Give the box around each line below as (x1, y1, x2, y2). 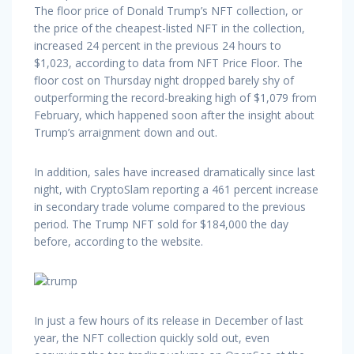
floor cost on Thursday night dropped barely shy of (34, 72, 294, 88)
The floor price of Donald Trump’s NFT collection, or (34, 2, 303, 18)
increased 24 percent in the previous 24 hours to (34, 37, 281, 53)
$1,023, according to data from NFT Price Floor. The (34, 55, 303, 70)
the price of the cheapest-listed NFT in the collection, (34, 20, 305, 36)
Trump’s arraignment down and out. (34, 124, 217, 140)
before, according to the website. (34, 233, 203, 249)
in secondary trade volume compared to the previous (34, 198, 306, 214)
